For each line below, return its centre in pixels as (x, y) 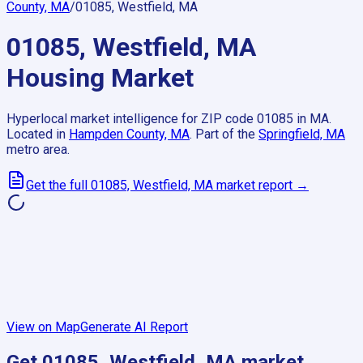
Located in (36, 134)
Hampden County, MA (129, 134)
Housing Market (100, 78)
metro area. (38, 149)
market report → (261, 185)
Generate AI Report (134, 327)
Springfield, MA (302, 134)
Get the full (58, 185)
